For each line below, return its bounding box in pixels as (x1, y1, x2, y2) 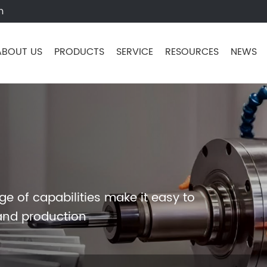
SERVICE (116, 44, 153, 60)
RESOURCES (165, 44, 219, 60)
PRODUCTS (54, 44, 104, 60)
